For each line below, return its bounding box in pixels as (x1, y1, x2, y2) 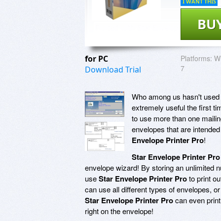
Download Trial (85, 64, 141, 75)
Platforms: (181, 53, 212, 63)
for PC (85, 53, 110, 64)
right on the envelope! (85, 205, 153, 216)
